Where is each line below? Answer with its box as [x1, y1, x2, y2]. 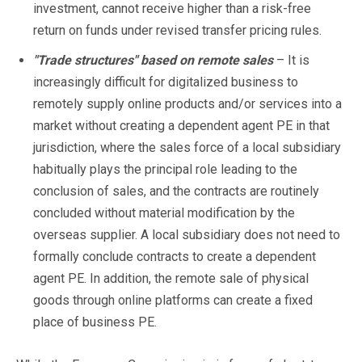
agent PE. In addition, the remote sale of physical [33, 270, 309, 286]
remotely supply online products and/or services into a [33, 95, 342, 112]
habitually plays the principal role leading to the [33, 161, 297, 177]
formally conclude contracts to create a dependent [33, 248, 316, 264]
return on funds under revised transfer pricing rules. [33, 22, 322, 38]
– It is [276, 52, 309, 68]
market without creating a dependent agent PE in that [33, 117, 330, 133]
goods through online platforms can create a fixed [33, 292, 313, 308]
